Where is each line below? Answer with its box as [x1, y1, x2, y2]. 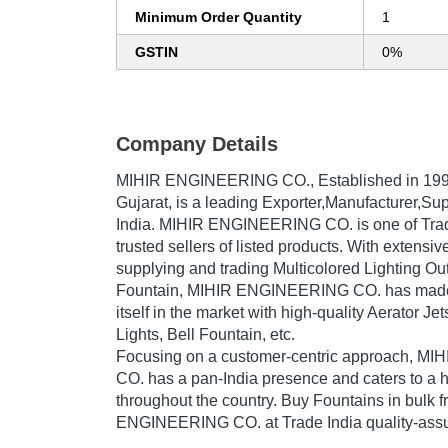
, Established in [310, 172, 423, 190]
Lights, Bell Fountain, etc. [116, 326, 295, 344]
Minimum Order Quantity [135, 9, 302, 26]
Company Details [116, 133, 278, 156]
